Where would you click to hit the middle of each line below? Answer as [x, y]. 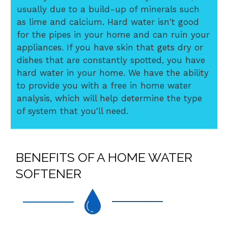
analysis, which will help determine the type [109, 98]
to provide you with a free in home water [104, 85]
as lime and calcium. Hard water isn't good [108, 22]
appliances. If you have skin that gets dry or [110, 47]
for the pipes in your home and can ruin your [113, 35]
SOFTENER [49, 174]
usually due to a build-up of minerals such [108, 9]
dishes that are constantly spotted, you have [111, 60]
